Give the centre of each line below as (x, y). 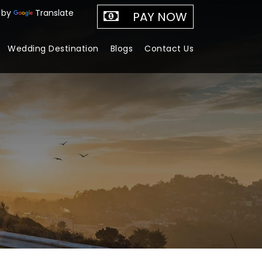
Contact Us (169, 49)
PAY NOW (160, 17)
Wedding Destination (53, 49)
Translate (54, 13)
